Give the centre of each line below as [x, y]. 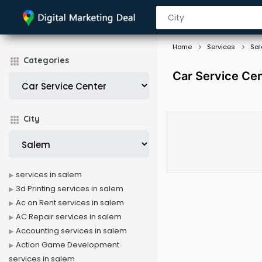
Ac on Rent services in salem [70, 203]
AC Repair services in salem [69, 217]
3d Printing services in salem [70, 189]
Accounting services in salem [71, 231]
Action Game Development [68, 245]
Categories [46, 60]
